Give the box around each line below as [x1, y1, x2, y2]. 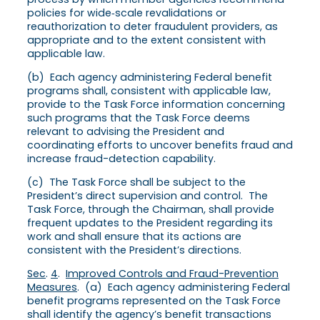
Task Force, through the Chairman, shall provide [27, 202, 274, 217]
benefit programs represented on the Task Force [27, 294, 281, 309]
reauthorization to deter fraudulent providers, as [27, 19, 278, 34]
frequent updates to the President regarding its [27, 216, 273, 231]
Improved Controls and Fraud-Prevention [66, 266, 279, 281]
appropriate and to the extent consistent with [27, 32, 266, 47]
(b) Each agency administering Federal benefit [27, 70, 272, 85]
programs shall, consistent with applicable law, [27, 84, 271, 99]
